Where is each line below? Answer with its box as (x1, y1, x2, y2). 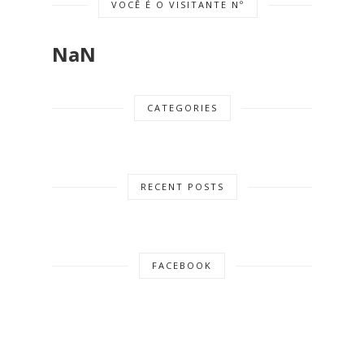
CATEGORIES (146, 102, 218, 115)
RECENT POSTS (140, 180, 224, 193)
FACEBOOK (152, 259, 212, 272)
